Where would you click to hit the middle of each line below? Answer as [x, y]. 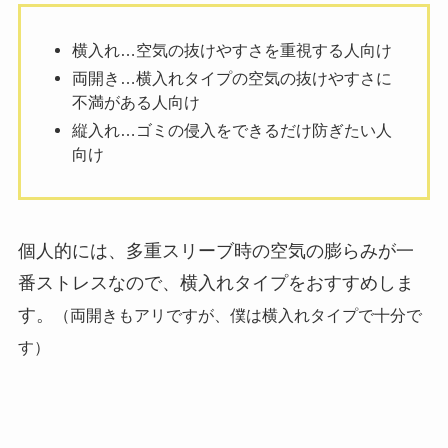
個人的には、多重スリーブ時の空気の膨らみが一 [215, 251]
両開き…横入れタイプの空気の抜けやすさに [231, 77]
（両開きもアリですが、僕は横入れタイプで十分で [237, 315]
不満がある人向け [135, 101]
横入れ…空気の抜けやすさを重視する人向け [231, 49]
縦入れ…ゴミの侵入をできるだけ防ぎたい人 [231, 129]
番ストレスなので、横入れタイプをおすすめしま [215, 283]
